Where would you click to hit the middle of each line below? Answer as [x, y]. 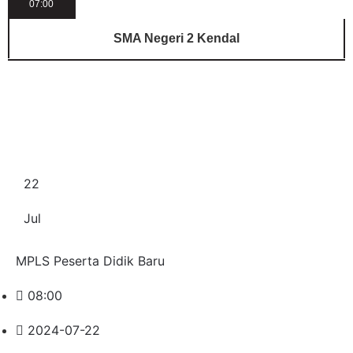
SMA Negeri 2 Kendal [176, 38]
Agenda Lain [82, 116]
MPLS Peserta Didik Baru [90, 260]
